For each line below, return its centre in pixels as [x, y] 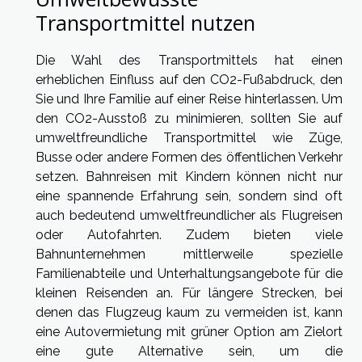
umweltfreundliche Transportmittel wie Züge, [189, 138]
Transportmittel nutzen [145, 23]
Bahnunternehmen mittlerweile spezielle [189, 255]
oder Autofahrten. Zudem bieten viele [189, 235]
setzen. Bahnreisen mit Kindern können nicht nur [189, 177]
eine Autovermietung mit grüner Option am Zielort [189, 332]
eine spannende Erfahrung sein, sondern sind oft [189, 196]
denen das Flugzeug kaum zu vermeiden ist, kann [189, 313]
